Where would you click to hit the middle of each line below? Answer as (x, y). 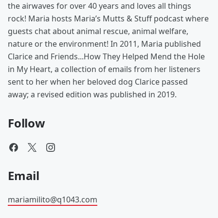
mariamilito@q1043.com (53, 200)
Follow (27, 123)
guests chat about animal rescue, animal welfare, (98, 31)
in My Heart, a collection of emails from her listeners (104, 69)
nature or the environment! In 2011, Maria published (104, 44)
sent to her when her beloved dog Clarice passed (98, 82)
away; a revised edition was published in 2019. (92, 94)
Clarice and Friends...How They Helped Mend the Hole (106, 56)
